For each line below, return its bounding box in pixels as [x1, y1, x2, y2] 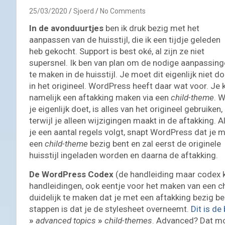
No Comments [100, 7, 146, 15]
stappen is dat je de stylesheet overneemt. [29, 203, 191, 214]
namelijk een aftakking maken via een [29, 92, 171, 102]
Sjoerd [73, 7, 94, 15]
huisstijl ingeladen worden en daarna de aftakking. [29, 150, 218, 160]
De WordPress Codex [29, 169, 114, 179]
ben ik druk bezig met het [103, 23, 199, 33]
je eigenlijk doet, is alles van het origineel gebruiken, [29, 103, 222, 114]
